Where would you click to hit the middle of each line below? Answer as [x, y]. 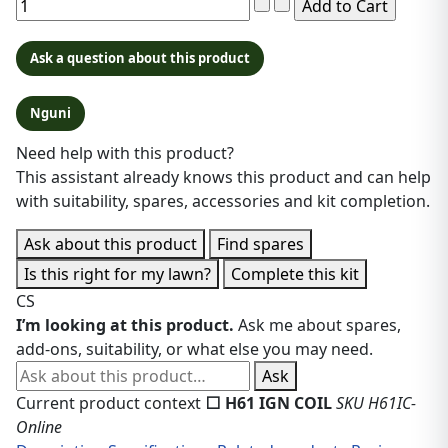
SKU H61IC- [376, 403]
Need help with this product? [125, 153]
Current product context [108, 403]
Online [39, 427]
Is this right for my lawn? [117, 274]
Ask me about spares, [319, 325]
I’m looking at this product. [125, 325]
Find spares [260, 244]
